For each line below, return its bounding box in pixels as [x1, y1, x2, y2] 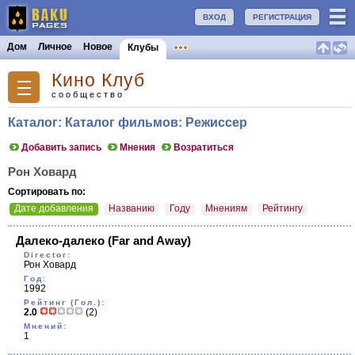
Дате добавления [14, 203, 94, 214]
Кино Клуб [52, 70, 145, 90]
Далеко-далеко [16, 234, 105, 247]
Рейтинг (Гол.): [24, 298, 105, 307]
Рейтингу [262, 203, 303, 214]
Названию [109, 203, 155, 214]
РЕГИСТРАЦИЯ [253, 13, 311, 21]
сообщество [52, 90, 124, 99]
